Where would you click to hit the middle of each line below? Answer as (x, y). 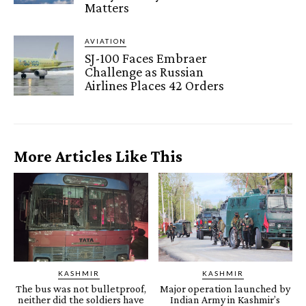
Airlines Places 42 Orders (155, 85)
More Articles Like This (98, 156)
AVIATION (106, 41)
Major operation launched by (225, 288)
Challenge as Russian (144, 71)
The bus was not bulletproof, (81, 288)
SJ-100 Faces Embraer (146, 58)
